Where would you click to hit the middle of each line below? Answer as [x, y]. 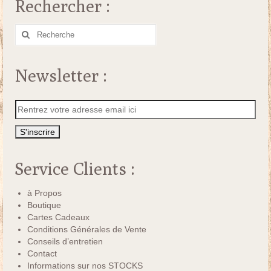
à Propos [44, 193]
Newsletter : [61, 76]
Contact [42, 254]
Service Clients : [75, 169]
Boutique [44, 205]
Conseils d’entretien [65, 242]
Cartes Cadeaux [58, 217]
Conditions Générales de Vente [87, 230]
